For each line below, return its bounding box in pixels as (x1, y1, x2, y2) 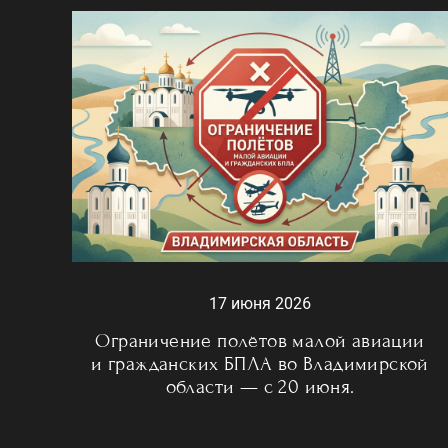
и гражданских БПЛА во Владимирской (91, 352, 429, 376)
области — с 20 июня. (165, 375, 355, 399)
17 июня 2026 (209, 294, 311, 314)
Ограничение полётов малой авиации (95, 329, 425, 353)
